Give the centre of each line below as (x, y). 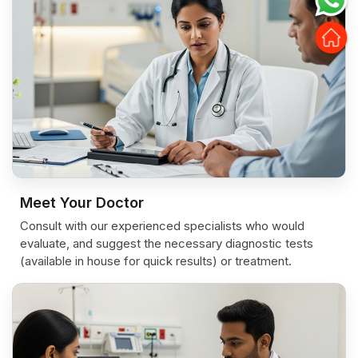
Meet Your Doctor (82, 202)
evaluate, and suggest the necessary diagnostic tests (167, 243)
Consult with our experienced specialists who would (162, 225)
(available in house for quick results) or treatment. (156, 261)
